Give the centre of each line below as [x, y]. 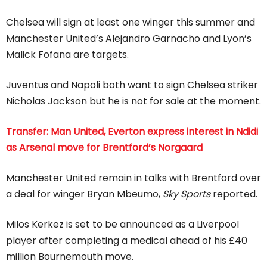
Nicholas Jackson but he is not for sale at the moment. [133, 101]
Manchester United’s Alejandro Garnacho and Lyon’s [129, 38]
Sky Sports [187, 194]
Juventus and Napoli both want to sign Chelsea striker [132, 85]
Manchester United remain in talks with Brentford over [133, 178]
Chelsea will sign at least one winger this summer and [131, 22]
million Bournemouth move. [70, 256]
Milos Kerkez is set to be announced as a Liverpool [122, 224]
